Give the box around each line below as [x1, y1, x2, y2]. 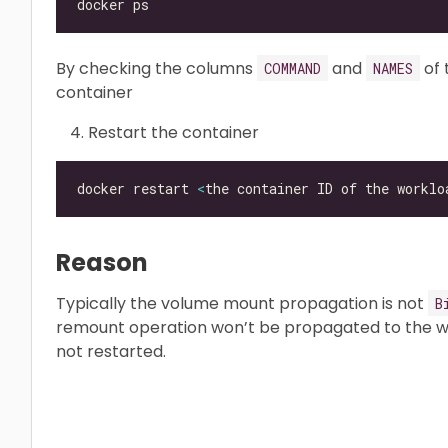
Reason [56, 245, 148, 279]
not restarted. [56, 339, 166, 363]
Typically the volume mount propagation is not [56, 291, 428, 315]
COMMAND [264, 58, 321, 78]
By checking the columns [56, 56, 257, 80]
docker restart [77, 179, 197, 199]
